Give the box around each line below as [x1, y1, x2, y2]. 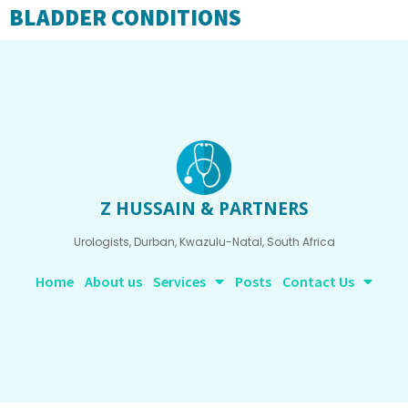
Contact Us [282, 272, 354, 291]
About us [85, 272, 142, 291]
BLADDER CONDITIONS [9, 3, 241, 32]
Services [153, 272, 206, 291]
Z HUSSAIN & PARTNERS [99, 197, 309, 220]
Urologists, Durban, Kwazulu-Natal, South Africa [74, 234, 335, 250]
